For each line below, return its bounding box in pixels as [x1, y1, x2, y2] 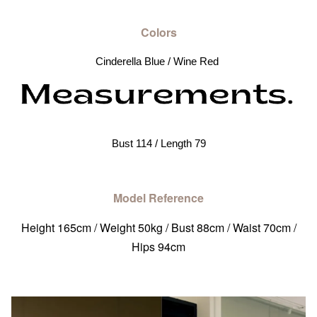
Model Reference [113, 190, 204, 207]
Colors [140, 24, 177, 40]
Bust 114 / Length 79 [111, 138, 206, 150]
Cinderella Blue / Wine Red [96, 56, 221, 67]
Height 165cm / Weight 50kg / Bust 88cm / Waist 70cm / [21, 219, 296, 236]
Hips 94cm [132, 238, 185, 255]
